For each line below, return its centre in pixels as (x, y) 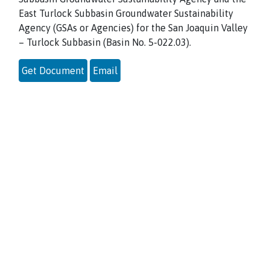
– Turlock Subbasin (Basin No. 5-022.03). (105, 42)
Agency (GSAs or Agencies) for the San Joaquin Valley (133, 28)
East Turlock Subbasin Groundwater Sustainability (126, 13)
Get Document (53, 71)
